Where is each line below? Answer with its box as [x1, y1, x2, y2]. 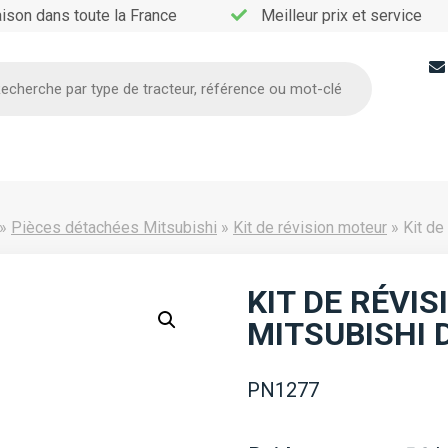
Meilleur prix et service [257, 6, 426, 25]
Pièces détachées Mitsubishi [11, 218, 217, 237]
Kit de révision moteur [233, 218, 387, 237]
